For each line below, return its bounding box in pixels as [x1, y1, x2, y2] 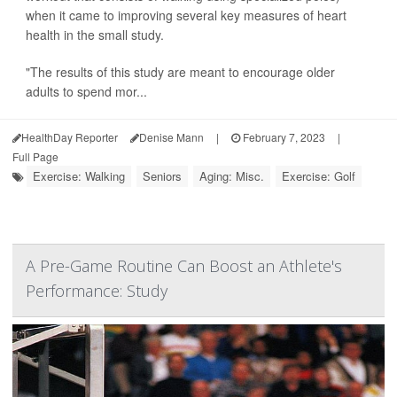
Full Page [12, 149, 58, 164]
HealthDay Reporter [21, 129, 118, 144]
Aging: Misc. [199, 167, 264, 184]
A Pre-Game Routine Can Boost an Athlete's [26, 255, 342, 276]
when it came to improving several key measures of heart [26, 6, 346, 24]
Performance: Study [26, 280, 167, 301]
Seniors [143, 167, 182, 184]
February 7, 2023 [240, 129, 325, 144]
